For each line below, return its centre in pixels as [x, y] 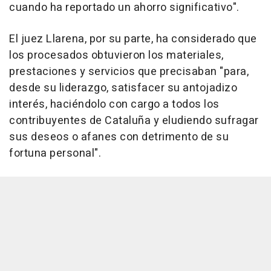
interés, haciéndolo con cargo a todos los [114, 105]
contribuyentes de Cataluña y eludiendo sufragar [134, 121]
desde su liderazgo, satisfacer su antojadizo [123, 88]
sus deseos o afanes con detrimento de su [119, 137]
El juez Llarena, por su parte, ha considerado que [133, 39]
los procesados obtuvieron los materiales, [116, 56]
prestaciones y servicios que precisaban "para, [129, 72]
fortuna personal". [55, 154]
